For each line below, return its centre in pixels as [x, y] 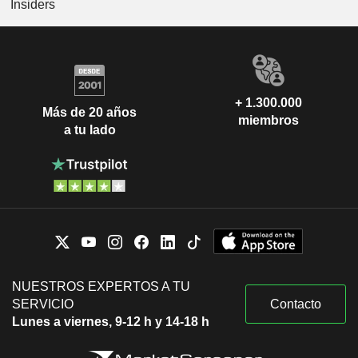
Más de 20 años [89, 113]
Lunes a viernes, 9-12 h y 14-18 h [111, 321]
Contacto [296, 304]
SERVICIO [43, 304]
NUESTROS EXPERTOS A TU [101, 286]
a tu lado [89, 130]
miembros [268, 120]
